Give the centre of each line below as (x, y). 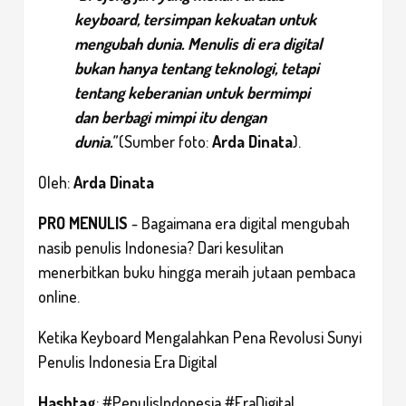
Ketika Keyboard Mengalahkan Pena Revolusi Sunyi (200, 337)
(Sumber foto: (165, 141)
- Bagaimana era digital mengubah (241, 222)
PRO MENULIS (83, 222)
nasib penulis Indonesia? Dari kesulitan (161, 247)
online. (59, 296)
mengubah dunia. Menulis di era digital (198, 43)
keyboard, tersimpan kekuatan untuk (195, 19)
